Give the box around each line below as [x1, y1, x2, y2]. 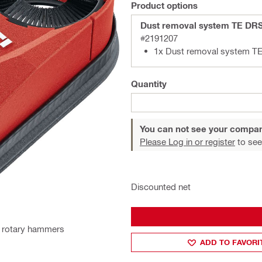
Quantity [131, 78, 167, 89]
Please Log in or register [140, 136, 235, 147]
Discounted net [131, 181, 191, 192]
